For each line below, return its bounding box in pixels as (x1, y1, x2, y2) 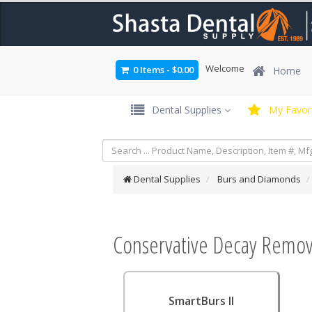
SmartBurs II (169, 293, 234, 309)
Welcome (205, 62, 244, 75)
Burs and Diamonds (217, 173, 301, 185)
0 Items (131, 63, 166, 76)
